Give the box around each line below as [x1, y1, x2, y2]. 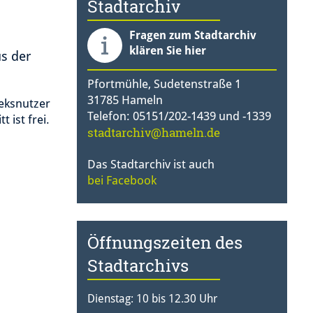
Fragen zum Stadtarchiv [129, 29, 256, 43]
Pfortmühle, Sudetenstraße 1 [87, 77, 241, 92]
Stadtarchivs [87, 254, 189, 277]
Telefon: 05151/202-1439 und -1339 [87, 109, 271, 124]
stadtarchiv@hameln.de [87, 124, 220, 141]
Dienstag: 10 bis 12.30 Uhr [87, 292, 217, 306]
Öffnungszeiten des [87, 231, 242, 254]
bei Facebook [87, 173, 156, 188]
